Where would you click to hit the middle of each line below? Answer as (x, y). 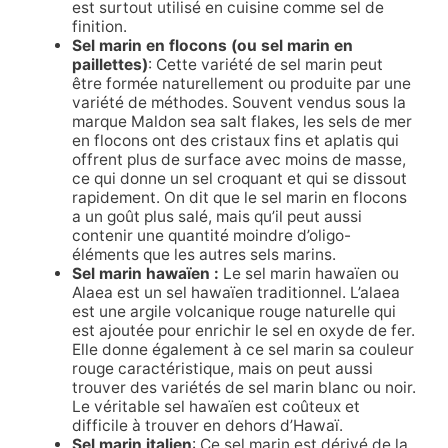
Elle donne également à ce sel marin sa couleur (242, 350)
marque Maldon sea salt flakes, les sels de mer (241, 122)
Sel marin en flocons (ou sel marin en (212, 46)
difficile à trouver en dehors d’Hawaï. (207, 426)
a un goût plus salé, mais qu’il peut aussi (216, 217)
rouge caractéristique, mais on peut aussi (222, 369)
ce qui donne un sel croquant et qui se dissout (239, 179)
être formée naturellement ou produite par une (241, 84)
